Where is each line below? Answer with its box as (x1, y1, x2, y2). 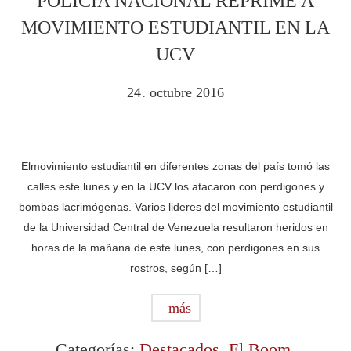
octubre (150, 85, 196, 100)
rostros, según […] (129, 262, 222, 274)
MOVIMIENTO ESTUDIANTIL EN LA (21, 17, 330, 38)
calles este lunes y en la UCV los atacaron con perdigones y (27, 180, 324, 193)
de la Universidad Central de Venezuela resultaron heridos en (23, 221, 328, 233)
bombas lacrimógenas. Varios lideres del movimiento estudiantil (18, 201, 333, 213)
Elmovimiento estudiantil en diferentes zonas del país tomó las (21, 160, 330, 172)
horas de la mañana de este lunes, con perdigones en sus (31, 241, 320, 254)
